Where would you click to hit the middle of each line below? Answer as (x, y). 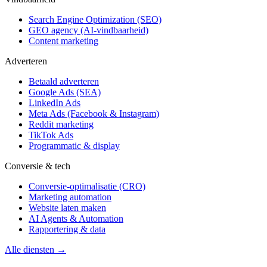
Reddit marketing (61, 124)
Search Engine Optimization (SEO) (95, 19)
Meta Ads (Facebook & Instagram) (94, 113)
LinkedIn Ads (55, 103)
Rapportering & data (67, 229)
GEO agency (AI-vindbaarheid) (89, 30)
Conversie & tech (38, 166)
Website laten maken (67, 207)
